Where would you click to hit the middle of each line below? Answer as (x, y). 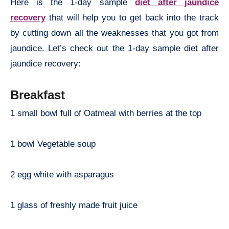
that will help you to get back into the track (132, 17)
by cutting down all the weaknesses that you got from (114, 33)
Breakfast (38, 95)
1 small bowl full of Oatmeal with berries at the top (106, 113)
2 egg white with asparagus (62, 175)
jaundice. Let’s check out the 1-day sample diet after (114, 48)
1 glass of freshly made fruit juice (74, 205)
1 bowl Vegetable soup (53, 144)
